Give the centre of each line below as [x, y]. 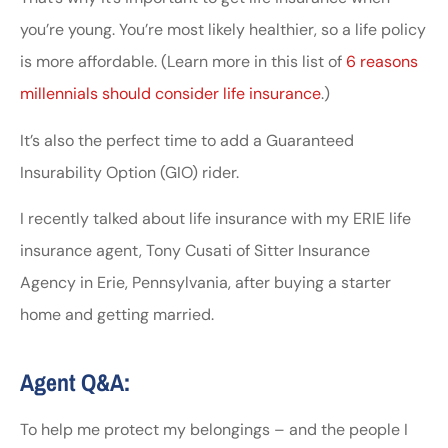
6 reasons [382, 62]
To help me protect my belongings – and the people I [214, 430]
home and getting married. [117, 315]
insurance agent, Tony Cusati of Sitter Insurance [195, 251]
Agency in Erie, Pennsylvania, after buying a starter [205, 283]
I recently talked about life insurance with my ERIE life [215, 219]
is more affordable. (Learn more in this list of [183, 62]
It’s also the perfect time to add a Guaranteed [187, 140]
